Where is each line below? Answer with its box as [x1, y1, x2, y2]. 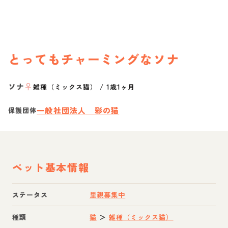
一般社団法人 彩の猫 [37, 104, 120, 116]
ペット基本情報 [12, 159, 90, 175]
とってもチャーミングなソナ [8, 49, 180, 68]
